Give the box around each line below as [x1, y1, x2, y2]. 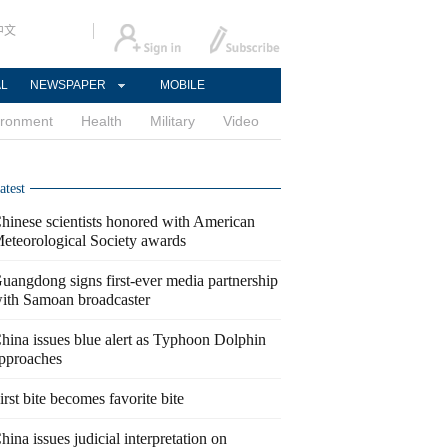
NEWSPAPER [30, 78, 106, 92]
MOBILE [159, 78, 205, 92]
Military [150, 113, 195, 129]
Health [81, 113, 122, 129]
